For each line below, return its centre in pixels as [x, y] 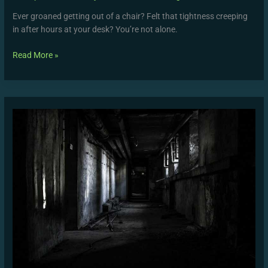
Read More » [36, 55]
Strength [28, 182]
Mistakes [29, 116]
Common [29, 103]
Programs [31, 195]
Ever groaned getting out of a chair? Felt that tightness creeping [130, 16]
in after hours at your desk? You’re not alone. [95, 30]
